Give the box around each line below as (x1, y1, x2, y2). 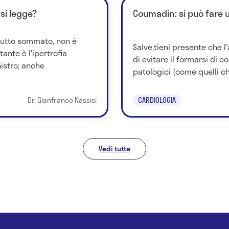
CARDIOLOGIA (138, 94, 176, 105)
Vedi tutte (99, 143, 130, 154)
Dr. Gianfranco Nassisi (27, 94, 97, 105)
